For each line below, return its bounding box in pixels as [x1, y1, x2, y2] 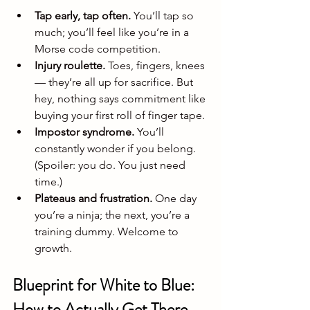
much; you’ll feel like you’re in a [35, 26, 192, 39]
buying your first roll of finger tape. [35, 109, 205, 122]
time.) [35, 175, 62, 189]
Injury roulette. [35, 59, 105, 73]
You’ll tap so [131, 9, 197, 23]
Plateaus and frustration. [35, 192, 152, 206]
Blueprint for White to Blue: [12, 273, 198, 298]
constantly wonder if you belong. [35, 142, 199, 156]
